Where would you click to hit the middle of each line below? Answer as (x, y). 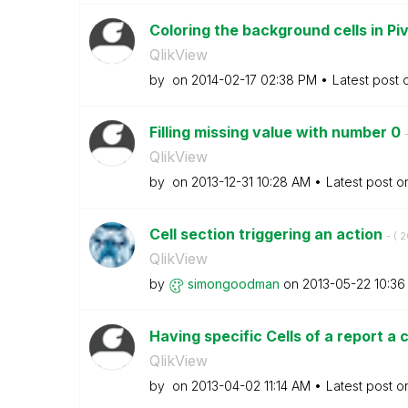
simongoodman (233, 284)
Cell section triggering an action (267, 234)
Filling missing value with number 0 (276, 132)
